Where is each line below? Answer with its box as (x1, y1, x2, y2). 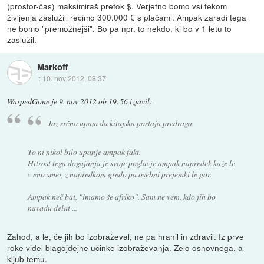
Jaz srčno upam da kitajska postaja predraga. (48, 117, 194, 128)
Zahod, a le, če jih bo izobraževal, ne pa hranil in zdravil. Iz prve (7, 230, 245, 242)
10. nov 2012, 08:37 (42, 72, 106, 83)
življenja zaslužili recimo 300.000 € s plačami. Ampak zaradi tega (7, 11, 247, 24)
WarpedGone (7, 96, 50, 107)
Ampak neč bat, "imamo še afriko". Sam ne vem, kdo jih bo (27, 190, 216, 202)
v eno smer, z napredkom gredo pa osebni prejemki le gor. (27, 168, 212, 180)
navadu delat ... (27, 202, 77, 213)
